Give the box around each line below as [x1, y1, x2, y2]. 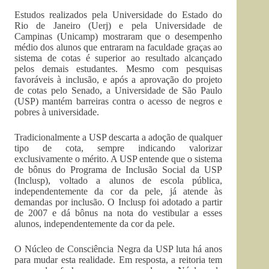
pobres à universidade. [14, 107, 99, 117]
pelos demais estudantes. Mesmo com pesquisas [14, 64, 223, 74]
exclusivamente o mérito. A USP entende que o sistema [14, 154, 223, 164]
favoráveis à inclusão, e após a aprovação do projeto [14, 74, 223, 85]
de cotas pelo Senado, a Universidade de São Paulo [14, 85, 223, 95]
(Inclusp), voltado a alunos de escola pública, [14, 175, 223, 186]
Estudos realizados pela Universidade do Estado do [14, 10, 223, 20]
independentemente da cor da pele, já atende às [14, 186, 223, 196]
